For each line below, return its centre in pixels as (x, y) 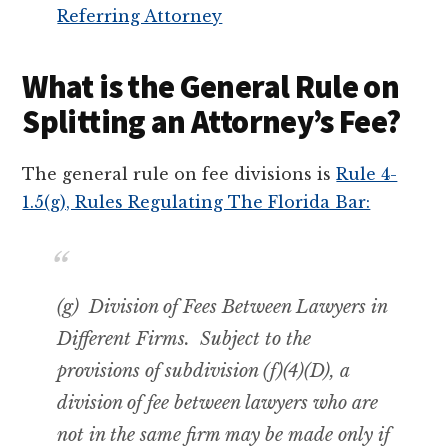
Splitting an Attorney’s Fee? (211, 121)
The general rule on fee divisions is (179, 173)
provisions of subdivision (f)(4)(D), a (203, 370)
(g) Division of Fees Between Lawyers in (222, 306)
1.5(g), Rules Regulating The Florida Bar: (196, 201)
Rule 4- (367, 173)
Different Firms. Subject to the (184, 338)
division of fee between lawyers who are (218, 402)
